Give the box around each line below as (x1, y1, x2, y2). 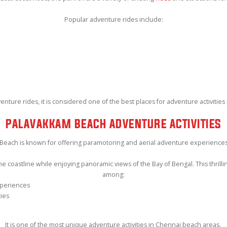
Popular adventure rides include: (64, 15, 163, 24)
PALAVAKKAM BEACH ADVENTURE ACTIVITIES (6, 117, 221, 130)
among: (102, 170, 125, 179)
